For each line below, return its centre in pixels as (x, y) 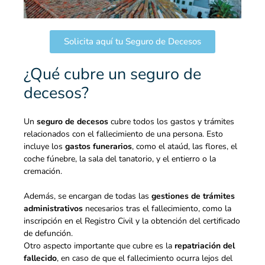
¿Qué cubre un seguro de (112, 75)
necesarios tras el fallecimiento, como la (157, 209)
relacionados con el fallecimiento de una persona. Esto (123, 134)
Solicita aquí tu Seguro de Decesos (132, 42)
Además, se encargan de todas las (88, 196)
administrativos (53, 209)
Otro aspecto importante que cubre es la (99, 246)
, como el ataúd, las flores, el (185, 147)
